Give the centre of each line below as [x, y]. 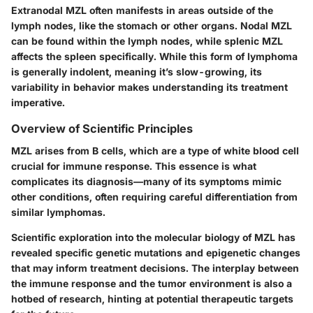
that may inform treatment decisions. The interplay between [155, 268]
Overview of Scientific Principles [102, 129]
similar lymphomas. [58, 212]
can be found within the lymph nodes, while [118, 41]
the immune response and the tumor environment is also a [152, 284]
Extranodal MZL [49, 10]
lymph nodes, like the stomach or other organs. [126, 26]
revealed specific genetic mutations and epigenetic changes [156, 253]
